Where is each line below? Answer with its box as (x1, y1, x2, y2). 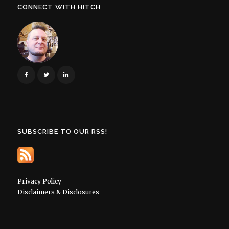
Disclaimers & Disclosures (17, 188, 99, 196)
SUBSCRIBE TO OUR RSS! (17, 128, 107, 136)
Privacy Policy (17, 177, 61, 186)
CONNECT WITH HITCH (17, 3, 101, 11)
